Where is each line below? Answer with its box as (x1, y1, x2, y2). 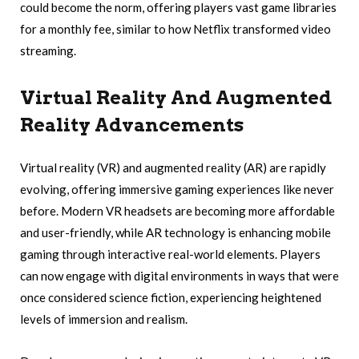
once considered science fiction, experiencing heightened (20, 289, 321, 305)
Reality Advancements (20, 113, 244, 136)
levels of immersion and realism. (20, 311, 188, 326)
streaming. (20, 43, 76, 58)
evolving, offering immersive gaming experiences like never (20, 181, 334, 196)
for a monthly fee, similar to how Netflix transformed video (20, 22, 331, 37)
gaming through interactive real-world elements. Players (20, 246, 321, 261)
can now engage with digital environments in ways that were (20, 268, 339, 283)
